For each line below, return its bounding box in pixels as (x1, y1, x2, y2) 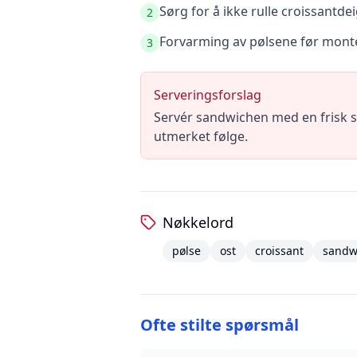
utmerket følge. (154, 127, 248, 145)
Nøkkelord (163, 213, 233, 232)
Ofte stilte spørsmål (140, 314, 299, 335)
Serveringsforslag (154, 86, 261, 104)
